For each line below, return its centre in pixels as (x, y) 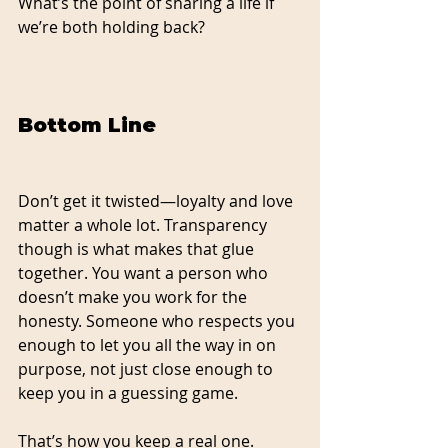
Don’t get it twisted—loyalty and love (157, 200)
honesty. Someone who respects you (158, 320)
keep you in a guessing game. (128, 392)
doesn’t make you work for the (134, 296)
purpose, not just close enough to (147, 368)
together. (53, 272)
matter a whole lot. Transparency (144, 224)
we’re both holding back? (111, 26)
